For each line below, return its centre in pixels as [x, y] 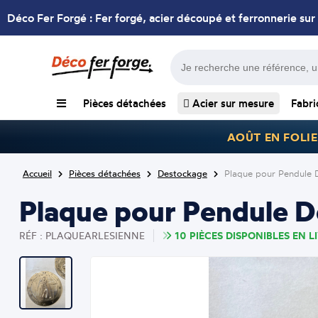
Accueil [37, 173]
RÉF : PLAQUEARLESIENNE [82, 235]
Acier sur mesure [232, 103]
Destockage [182, 173]
